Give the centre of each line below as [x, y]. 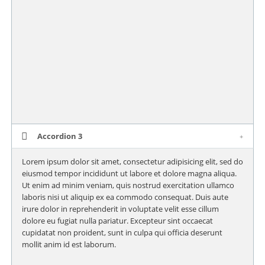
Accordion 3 [59, 136]
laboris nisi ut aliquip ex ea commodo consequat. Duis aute [125, 197]
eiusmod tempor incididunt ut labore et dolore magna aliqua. [129, 173]
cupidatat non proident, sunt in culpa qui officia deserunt [122, 232]
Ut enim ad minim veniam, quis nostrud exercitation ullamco [128, 185]
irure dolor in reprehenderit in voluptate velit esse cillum [120, 209]
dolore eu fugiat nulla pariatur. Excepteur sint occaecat [117, 220]
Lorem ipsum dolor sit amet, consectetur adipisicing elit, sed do [132, 161]
